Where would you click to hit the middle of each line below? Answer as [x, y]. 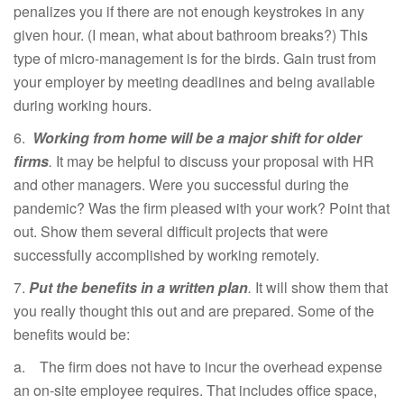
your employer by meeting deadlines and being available [194, 81]
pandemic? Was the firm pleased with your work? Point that [202, 207]
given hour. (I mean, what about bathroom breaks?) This [191, 34]
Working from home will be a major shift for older [197, 137]
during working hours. [83, 105]
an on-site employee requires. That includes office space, [195, 390]
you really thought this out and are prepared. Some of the [194, 310]
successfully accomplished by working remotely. [166, 254]
